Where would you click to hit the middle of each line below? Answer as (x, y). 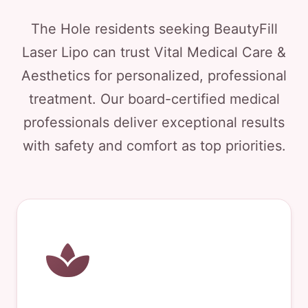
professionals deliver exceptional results (154, 122)
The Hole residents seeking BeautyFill (154, 29)
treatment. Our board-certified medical (154, 99)
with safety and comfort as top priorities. (154, 146)
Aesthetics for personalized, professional (154, 76)
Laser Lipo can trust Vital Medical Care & (154, 52)
